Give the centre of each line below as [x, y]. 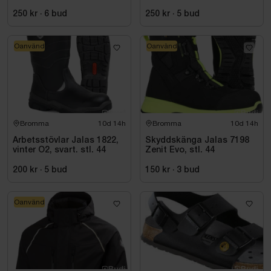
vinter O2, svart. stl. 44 [59, 150]
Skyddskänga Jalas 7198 [197, 140]
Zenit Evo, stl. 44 [180, 150]
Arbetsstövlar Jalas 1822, [66, 140]
